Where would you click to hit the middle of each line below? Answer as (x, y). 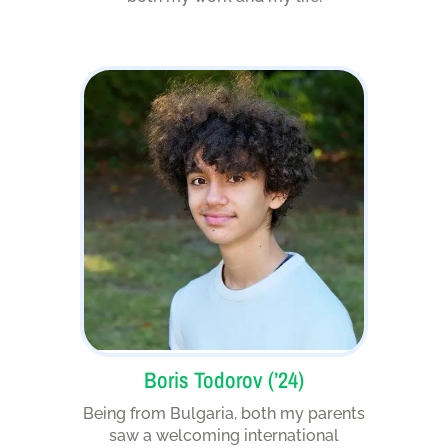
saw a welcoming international (224, 435)
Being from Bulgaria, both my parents (224, 413)
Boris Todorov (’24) (224, 379)
